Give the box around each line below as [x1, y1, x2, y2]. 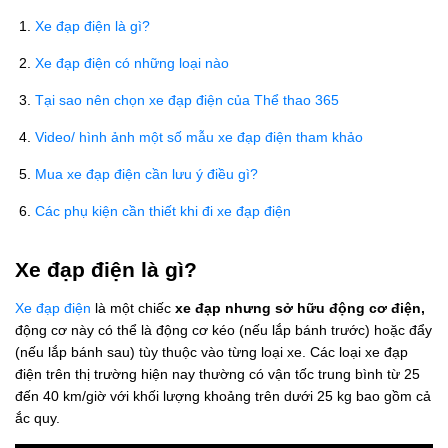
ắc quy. [15, 410, 60, 426]
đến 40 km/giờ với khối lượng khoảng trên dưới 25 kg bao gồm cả [15, 388, 431, 404]
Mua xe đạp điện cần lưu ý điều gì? [35, 166, 258, 182]
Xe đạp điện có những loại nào [35, 55, 229, 71]
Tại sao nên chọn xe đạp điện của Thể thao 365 [35, 92, 339, 108]
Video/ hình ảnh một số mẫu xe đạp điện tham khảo [35, 129, 363, 145]
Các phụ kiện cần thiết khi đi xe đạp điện [35, 203, 291, 219]
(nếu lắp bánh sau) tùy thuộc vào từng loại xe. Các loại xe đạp [15, 344, 408, 360]
